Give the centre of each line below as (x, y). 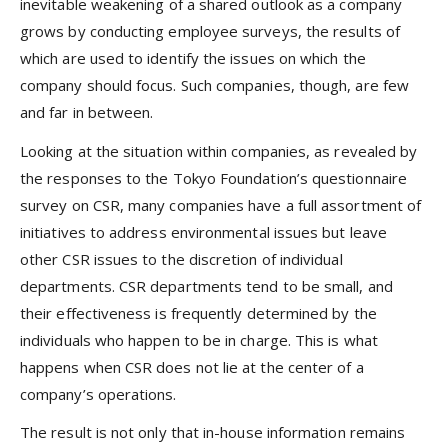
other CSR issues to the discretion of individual (181, 258)
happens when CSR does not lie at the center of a (192, 366)
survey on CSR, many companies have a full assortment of (221, 204)
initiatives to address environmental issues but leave (203, 231)
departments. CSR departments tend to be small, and (206, 285)
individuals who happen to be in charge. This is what (199, 339)
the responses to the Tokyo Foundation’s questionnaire (213, 177)
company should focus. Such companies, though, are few (214, 85)
